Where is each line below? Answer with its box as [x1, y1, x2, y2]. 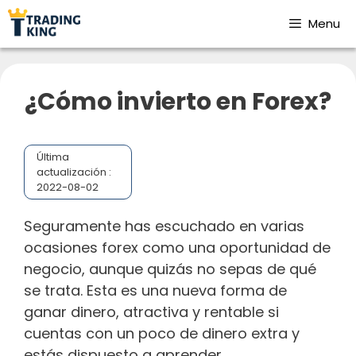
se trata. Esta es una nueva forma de [24, 280, 287, 300]
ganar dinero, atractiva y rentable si [24, 301, 279, 322]
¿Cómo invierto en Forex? [25, 85, 331, 118]
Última [37, 149, 69, 164]
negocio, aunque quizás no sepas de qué [24, 258, 316, 279]
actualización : [37, 164, 111, 180]
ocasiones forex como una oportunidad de [24, 237, 331, 257]
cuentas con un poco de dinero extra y [24, 323, 300, 343]
